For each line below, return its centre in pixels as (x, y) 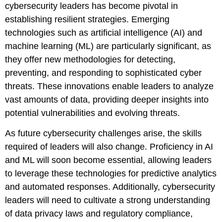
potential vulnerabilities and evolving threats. (92, 113)
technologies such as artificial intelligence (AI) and (104, 32)
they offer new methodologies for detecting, (90, 59)
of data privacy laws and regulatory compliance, (99, 214)
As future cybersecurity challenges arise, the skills (103, 134)
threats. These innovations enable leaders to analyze (109, 86)
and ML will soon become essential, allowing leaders (108, 160)
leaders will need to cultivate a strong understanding (108, 200)
